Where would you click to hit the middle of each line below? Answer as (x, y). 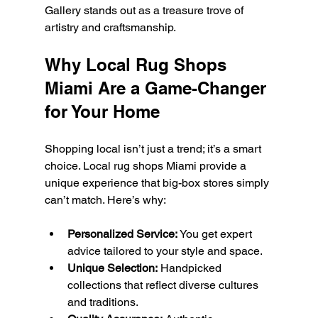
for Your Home (102, 112)
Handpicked (191, 268)
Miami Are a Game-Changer (158, 88)
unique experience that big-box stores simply (158, 183)
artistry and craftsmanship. (110, 28)
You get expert (216, 234)
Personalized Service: (122, 234)
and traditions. (103, 302)
